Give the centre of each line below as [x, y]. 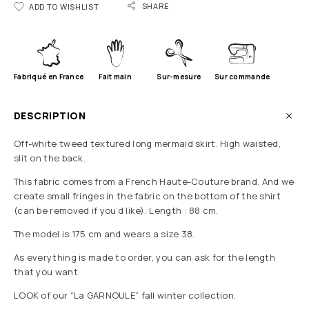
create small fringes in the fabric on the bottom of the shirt [147, 196]
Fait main [116, 77]
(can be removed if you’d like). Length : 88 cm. [118, 211]
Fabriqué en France [49, 77]
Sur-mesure [179, 77]
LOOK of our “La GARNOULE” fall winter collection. [125, 296]
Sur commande [242, 77]
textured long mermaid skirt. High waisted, [184, 144]
